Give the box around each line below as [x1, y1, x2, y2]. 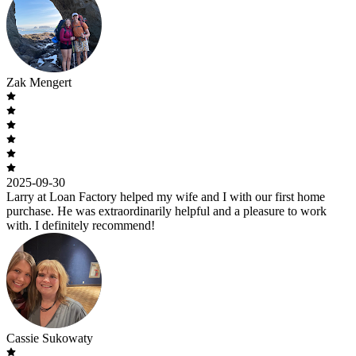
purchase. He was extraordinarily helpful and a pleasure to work [6, 203, 327, 218]
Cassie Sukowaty [6, 331, 93, 345]
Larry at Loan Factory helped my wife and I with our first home [6, 189, 325, 203]
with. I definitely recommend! [6, 218, 155, 232]
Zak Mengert [6, 75, 72, 89]
